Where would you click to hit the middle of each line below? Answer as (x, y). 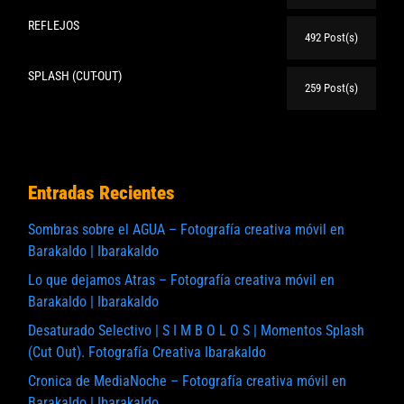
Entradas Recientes (102, 193)
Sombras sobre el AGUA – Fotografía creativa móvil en (187, 230)
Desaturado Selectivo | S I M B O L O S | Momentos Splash (197, 331)
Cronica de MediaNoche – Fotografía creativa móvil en (188, 381)
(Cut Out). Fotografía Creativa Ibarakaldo (147, 353)
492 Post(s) (331, 38)
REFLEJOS (54, 26)
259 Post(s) (331, 88)
